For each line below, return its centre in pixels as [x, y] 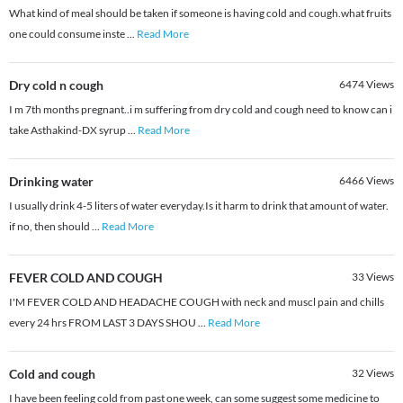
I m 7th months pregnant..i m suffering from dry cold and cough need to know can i [201, 110]
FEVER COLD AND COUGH [86, 278]
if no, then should [50, 227]
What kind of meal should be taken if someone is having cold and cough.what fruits [200, 13]
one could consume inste [68, 34]
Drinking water [51, 182]
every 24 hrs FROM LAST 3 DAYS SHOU [103, 323]
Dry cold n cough [56, 85]
